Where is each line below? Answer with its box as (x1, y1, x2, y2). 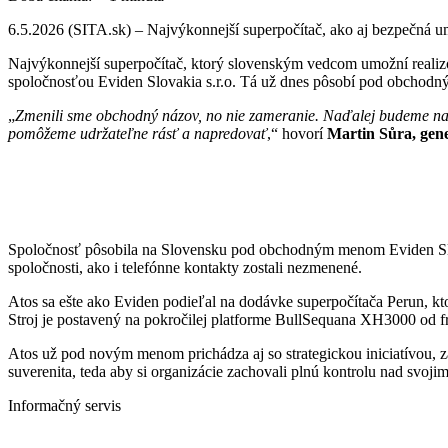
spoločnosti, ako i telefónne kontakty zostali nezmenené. (8, 258, 362, 276)
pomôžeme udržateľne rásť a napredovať (8, 124, 267, 142)
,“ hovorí (267, 124, 327, 142)
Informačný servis (8, 396, 121, 414)
